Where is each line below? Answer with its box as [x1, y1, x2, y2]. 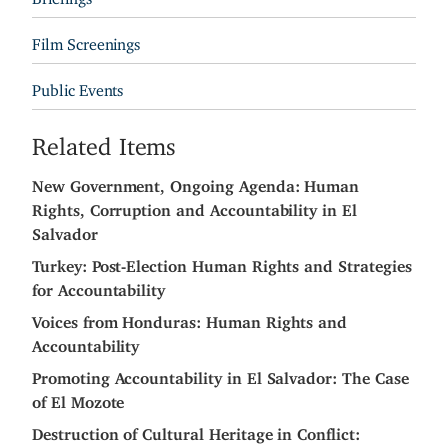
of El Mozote [32, 392, 125, 405]
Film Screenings [32, 34, 141, 47]
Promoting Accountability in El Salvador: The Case [32, 368, 409, 381]
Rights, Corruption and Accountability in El [32, 200, 357, 213]
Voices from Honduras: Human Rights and [32, 312, 348, 325]
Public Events [32, 80, 124, 93]
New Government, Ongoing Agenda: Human [32, 176, 360, 189]
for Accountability [32, 280, 166, 293]
